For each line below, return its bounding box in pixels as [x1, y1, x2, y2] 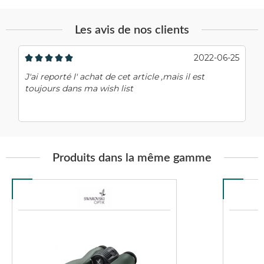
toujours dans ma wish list [25, 82, 134, 94]
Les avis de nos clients [75, 24, 189, 36]
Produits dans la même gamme [52, 151, 212, 164]
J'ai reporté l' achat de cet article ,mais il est [25, 71, 205, 82]
